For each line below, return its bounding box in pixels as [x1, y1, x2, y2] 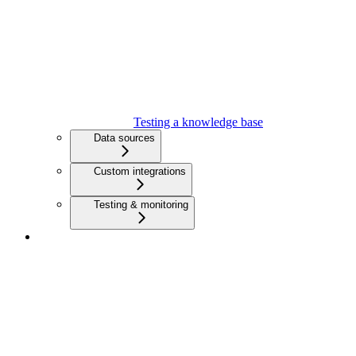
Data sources [94, 132, 155, 145]
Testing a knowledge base [133, 115, 263, 130]
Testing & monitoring [94, 199, 188, 211]
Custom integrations [94, 165, 186, 178]
